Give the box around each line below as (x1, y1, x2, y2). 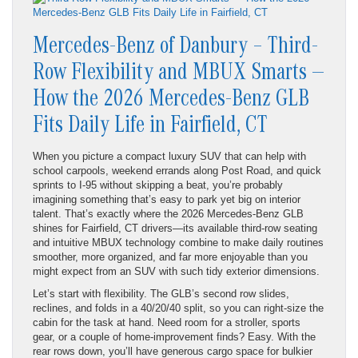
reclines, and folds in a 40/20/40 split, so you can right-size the (33, 301, 324, 314)
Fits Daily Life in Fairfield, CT (33, 115, 268, 140)
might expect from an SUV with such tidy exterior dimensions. (33, 265, 320, 277)
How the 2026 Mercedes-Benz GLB (33, 89, 309, 113)
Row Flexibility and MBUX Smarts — (33, 62, 324, 87)
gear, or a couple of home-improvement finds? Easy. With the (33, 330, 316, 343)
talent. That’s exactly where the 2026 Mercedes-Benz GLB (33, 207, 304, 220)
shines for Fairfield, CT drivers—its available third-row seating (33, 221, 317, 234)
